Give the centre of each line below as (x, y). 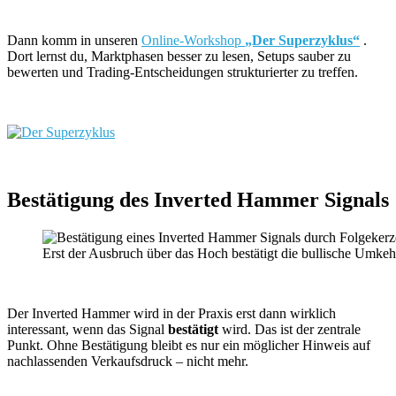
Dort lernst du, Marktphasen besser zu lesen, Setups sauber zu (179, 56)
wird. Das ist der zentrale (289, 329)
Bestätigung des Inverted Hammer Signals (198, 199)
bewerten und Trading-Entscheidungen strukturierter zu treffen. (184, 72)
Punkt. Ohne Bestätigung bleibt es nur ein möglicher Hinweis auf (189, 345)
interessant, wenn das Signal (88, 329)
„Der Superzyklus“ (302, 40)
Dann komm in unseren (74, 40)
